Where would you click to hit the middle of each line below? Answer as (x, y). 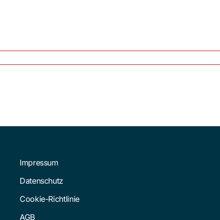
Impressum (39, 162)
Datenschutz (41, 180)
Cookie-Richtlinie (49, 199)
